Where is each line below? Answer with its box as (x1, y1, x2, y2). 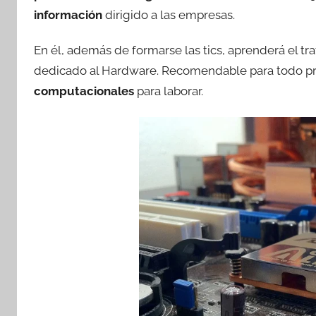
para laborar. (134, 84, 203, 99)
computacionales (34, 84, 134, 99)
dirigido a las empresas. (102, 8, 235, 22)
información (34, 8, 102, 22)
